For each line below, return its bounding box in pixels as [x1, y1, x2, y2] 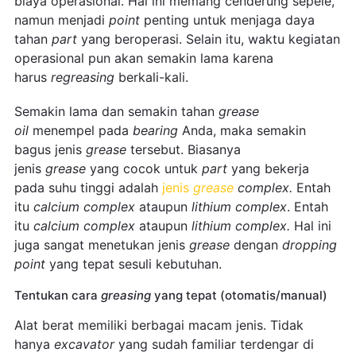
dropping [281, 236, 337, 253]
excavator [53, 335, 118, 352]
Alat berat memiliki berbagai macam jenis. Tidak [14, 316, 304, 333]
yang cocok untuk [89, 160, 202, 176]
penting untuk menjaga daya [143, 11, 315, 28]
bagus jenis [14, 141, 86, 157]
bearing [132, 122, 182, 138]
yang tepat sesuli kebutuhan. [48, 255, 222, 272]
